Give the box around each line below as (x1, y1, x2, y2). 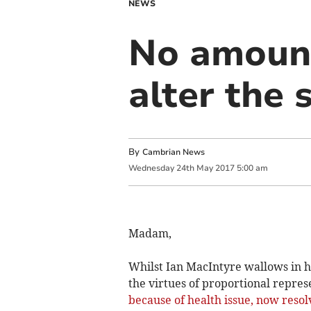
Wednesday (128, 162, 174, 174)
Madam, (128, 226, 171, 240)
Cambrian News (142, 146, 205, 158)
